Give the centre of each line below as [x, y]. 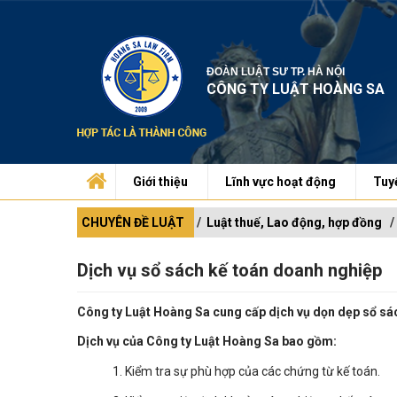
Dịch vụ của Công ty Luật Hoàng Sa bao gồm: [207, 342]
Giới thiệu [160, 182]
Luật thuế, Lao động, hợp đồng [294, 222]
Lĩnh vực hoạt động [280, 182]
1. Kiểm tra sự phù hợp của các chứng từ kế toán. [246, 372]
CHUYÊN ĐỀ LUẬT [133, 222]
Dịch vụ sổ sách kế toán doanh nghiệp [230, 270]
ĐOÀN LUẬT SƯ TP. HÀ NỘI [276, 72]
